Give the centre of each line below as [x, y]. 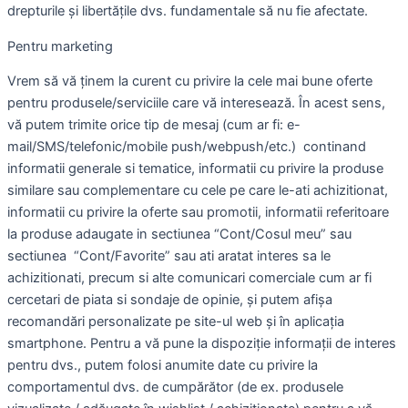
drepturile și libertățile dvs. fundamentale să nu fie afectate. [188, 10]
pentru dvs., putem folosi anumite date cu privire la [163, 366]
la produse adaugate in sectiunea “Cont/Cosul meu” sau [179, 235]
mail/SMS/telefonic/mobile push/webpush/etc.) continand [187, 147]
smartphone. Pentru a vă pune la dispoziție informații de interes [202, 344]
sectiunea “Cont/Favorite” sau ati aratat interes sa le [169, 256]
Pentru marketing [60, 46]
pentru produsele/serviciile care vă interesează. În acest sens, [196, 103]
